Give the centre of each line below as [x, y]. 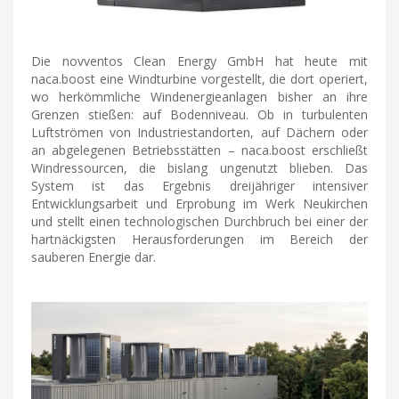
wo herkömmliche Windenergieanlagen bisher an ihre [199, 96]
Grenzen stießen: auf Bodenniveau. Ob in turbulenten [199, 114]
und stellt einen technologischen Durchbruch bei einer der [199, 221]
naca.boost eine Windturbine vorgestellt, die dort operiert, [199, 78]
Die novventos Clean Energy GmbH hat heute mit [199, 61]
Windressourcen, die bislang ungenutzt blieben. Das [199, 167]
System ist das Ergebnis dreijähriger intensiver [199, 185]
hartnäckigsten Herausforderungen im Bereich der [199, 239]
